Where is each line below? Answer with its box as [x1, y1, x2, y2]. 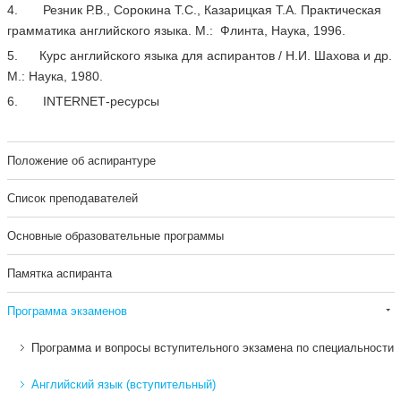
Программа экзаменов [6, 304, 127, 318]
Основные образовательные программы [6, 229, 224, 243]
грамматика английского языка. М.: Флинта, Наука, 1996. [6, 23, 346, 38]
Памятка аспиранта [6, 267, 112, 280]
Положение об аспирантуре [6, 154, 156, 167]
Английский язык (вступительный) [30, 378, 216, 391]
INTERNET [42, 94, 106, 108]
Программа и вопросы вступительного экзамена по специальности [30, 341, 394, 354]
